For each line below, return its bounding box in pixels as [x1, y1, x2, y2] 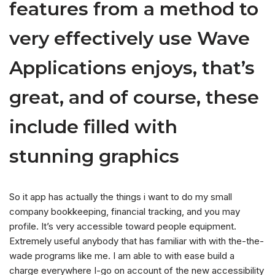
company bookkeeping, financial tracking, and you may [9, 206, 240, 218]
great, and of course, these [9, 86, 259, 109]
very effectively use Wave [9, 27, 250, 50]
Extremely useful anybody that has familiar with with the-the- [9, 235, 264, 247]
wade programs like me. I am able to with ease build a [9, 250, 234, 262]
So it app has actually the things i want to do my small [9, 191, 232, 203]
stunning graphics [9, 145, 179, 168]
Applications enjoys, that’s [9, 56, 255, 80]
